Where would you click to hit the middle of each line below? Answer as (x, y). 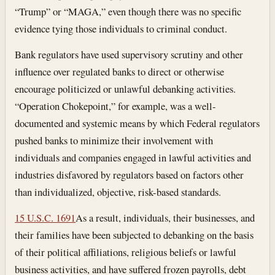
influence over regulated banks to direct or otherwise (120, 71)
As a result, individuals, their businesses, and (165, 217)
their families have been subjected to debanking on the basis (134, 234)
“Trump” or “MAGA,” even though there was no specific (128, 12)
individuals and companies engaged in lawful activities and (133, 157)
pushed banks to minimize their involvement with (114, 140)
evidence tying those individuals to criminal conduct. (121, 29)
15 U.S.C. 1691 (45, 217)
